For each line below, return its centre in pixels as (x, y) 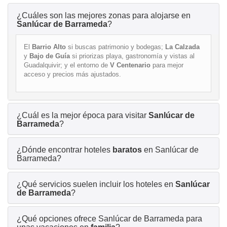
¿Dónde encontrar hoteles (65, 149)
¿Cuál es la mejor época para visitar (83, 115)
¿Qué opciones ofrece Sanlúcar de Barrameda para (109, 218)
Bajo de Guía (50, 56)
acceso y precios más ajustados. (72, 74)
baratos (127, 149)
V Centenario (130, 65)
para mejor (167, 65)
